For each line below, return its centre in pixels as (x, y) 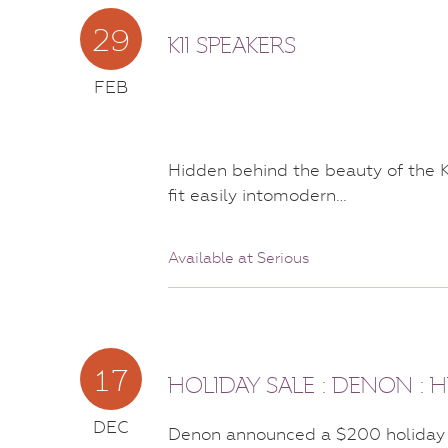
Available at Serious (239, 257)
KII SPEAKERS (232, 46)
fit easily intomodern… (257, 194)
